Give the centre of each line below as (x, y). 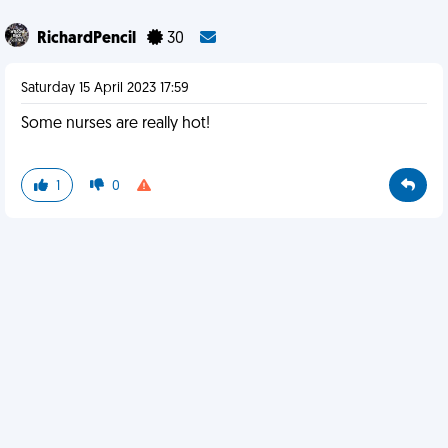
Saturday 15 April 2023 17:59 (105, 88)
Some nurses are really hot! (115, 124)
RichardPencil (88, 39)
